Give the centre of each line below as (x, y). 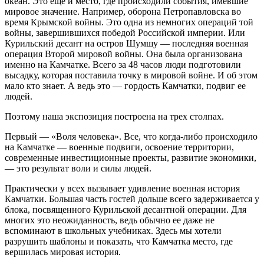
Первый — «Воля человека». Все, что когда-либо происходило (131, 136)
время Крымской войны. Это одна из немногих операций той (129, 22)
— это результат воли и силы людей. (78, 168)
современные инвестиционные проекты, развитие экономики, (131, 157)
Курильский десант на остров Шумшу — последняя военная (126, 43)
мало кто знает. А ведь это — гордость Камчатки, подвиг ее (125, 85)
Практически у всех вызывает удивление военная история (122, 188)
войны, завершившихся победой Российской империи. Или (125, 32)
